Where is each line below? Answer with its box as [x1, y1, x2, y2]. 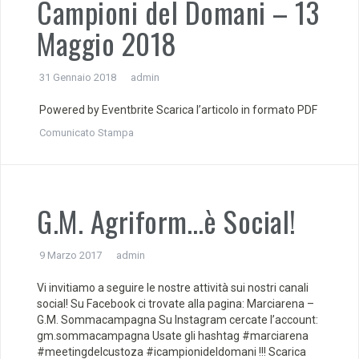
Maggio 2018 [37, 22, 177, 64]
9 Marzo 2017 [39, 249, 102, 261]
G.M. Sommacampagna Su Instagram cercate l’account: [37, 313, 318, 326]
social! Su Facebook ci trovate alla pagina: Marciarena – [37, 297, 314, 310]
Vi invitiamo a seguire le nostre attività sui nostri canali [37, 281, 309, 294]
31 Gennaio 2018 [39, 71, 116, 83]
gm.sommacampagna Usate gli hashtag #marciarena [37, 329, 309, 342]
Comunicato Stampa [39, 127, 134, 139]
